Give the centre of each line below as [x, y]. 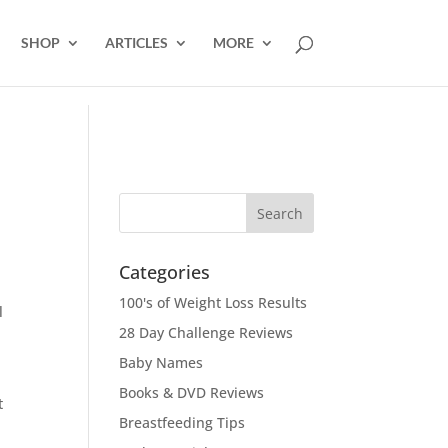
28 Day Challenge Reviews [206, 332]
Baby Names [161, 362]
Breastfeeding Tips [182, 422]
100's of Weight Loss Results [213, 302]
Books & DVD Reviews [192, 392]
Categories [165, 272]
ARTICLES [136, 42]
